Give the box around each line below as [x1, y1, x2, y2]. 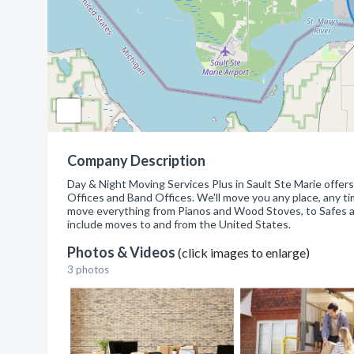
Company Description [67, 152, 205, 169]
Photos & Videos [67, 243, 178, 261]
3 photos [67, 263, 109, 276]
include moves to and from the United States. [67, 217, 291, 231]
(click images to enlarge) [178, 245, 310, 260]
